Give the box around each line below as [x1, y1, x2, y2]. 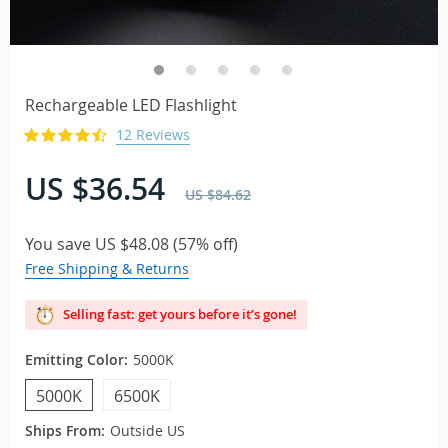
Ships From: [25, 421, 105, 440]
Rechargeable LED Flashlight [25, 94, 237, 116]
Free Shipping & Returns [25, 259, 189, 278]
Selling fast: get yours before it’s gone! [60, 305, 297, 323]
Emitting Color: [25, 350, 128, 369]
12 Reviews [116, 125, 190, 144]
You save [25, 233, 95, 255]
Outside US [110, 421, 185, 440]
